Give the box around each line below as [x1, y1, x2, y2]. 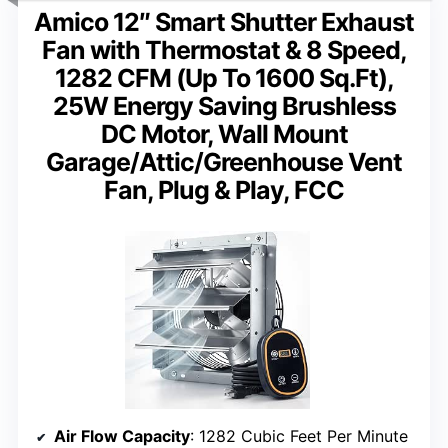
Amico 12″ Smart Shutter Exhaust [34, 7, 414, 38]
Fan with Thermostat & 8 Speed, [41, 35, 407, 66]
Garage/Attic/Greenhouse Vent [46, 147, 402, 178]
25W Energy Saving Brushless [52, 91, 396, 122]
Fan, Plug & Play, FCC [104, 175, 344, 206]
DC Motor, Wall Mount [100, 119, 348, 150]
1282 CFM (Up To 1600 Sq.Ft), [54, 63, 394, 94]
